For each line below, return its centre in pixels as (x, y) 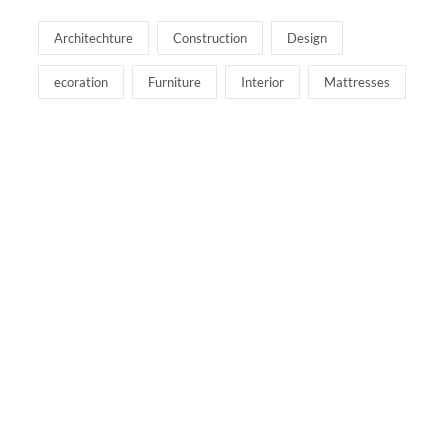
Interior (262, 81)
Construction (210, 37)
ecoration (81, 81)
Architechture (93, 37)
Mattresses (357, 81)
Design (307, 37)
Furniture (174, 81)
